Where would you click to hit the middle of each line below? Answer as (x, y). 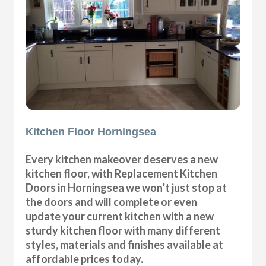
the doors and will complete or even (112, 202)
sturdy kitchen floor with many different (123, 230)
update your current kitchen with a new (120, 216)
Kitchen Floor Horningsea (91, 132)
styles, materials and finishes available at (125, 244)
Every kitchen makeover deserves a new (122, 159)
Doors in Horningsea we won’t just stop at (126, 187)
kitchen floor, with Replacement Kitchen (122, 173)
